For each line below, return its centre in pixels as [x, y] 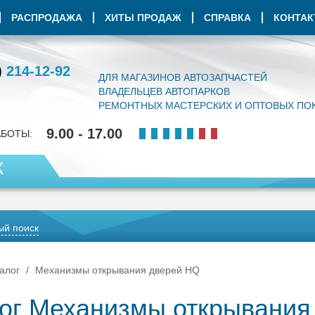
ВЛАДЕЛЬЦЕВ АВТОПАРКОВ [164, 91]
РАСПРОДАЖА [47, 18]
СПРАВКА [227, 18]
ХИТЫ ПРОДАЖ [143, 18]
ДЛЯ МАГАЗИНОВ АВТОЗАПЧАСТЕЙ [183, 77]
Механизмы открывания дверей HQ [117, 270]
